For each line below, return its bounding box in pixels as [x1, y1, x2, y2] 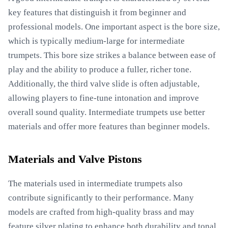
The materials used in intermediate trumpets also [8, 179, 183, 188]
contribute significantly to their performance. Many [8, 193, 194, 203]
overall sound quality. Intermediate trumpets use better [8, 107, 205, 117]
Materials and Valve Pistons [8, 153, 142, 165]
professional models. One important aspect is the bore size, [8, 22, 220, 32]
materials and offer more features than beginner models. [8, 122, 210, 131]
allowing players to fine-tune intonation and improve [8, 93, 199, 103]
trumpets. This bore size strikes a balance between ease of [8, 50, 216, 60]
